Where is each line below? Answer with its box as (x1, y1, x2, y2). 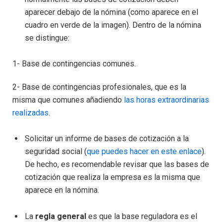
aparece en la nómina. (25, 185, 99, 195)
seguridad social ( (25, 147, 87, 157)
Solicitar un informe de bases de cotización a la (25, 134, 189, 144)
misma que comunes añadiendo (12, 95, 124, 105)
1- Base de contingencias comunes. (12, 59, 136, 69)
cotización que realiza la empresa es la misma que (25, 172, 200, 182)
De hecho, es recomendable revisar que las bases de (25, 160, 209, 169)
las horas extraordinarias (124, 95, 209, 105)
